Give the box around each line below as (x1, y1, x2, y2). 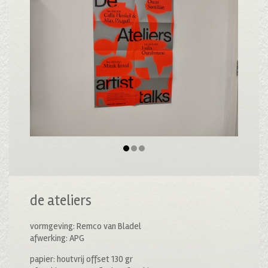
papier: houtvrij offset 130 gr (30, 253, 133, 264)
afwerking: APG (30, 232, 84, 243)
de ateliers (30, 191, 92, 209)
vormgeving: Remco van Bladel (30, 220, 141, 232)
